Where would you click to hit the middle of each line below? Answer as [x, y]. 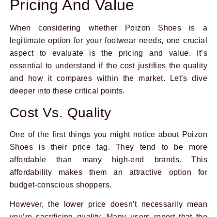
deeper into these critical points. [67, 91]
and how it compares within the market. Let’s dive [108, 78]
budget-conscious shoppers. [61, 185]
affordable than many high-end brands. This [108, 159]
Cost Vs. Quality [61, 112]
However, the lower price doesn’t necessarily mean [108, 204]
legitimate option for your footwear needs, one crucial [108, 41]
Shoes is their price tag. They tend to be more [108, 147]
